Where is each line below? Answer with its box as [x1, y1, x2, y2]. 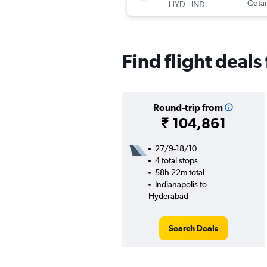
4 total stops [154, 156, 198, 166]
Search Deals [168, 223, 218, 234]
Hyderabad [148, 191, 188, 201]
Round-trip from [153, 102, 223, 113]
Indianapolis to [154, 179, 207, 190]
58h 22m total [154, 167, 204, 178]
